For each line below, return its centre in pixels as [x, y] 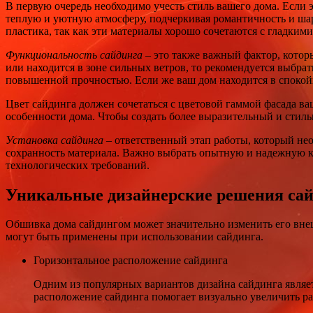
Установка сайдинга [54, 140]
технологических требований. [78, 165]
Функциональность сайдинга [74, 54]
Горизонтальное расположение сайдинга [131, 261]
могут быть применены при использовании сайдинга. [134, 237]
